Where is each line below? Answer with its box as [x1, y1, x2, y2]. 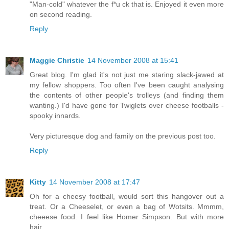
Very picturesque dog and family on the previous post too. [30, 132, 216, 141]
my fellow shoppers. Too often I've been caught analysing [30, 81, 224, 89]
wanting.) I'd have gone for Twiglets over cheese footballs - [30, 101, 224, 110]
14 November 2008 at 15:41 [87, 56, 178, 65]
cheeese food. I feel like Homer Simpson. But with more [30, 213, 224, 221]
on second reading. [30, 10, 92, 19]
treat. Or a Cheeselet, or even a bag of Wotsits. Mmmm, [30, 202, 224, 211]
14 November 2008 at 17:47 [49, 178, 140, 187]
